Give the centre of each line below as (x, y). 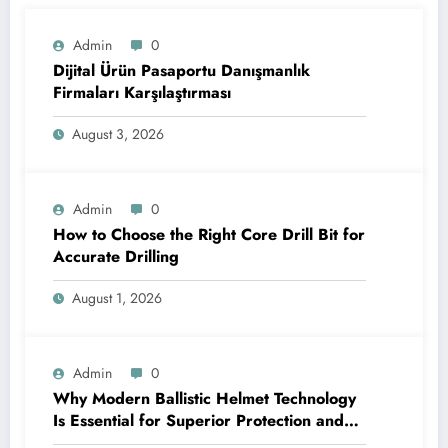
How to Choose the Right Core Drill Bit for (209, 234)
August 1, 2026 (117, 297)
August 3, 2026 (118, 133)
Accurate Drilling (116, 256)
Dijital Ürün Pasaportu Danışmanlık (181, 70)
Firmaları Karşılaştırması (142, 92)
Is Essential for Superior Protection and (198, 420)
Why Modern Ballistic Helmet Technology (204, 398)
